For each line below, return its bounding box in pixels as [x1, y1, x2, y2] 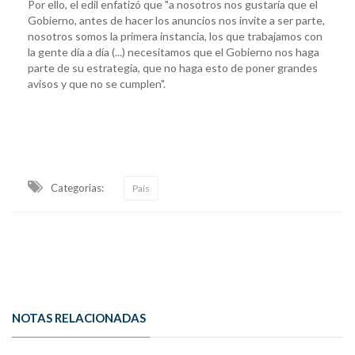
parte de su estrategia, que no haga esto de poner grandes [28, 60, 318, 74]
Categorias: [51, 181, 104, 194]
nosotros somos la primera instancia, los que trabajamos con [28, 29, 323, 43]
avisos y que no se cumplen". [28, 76, 166, 90]
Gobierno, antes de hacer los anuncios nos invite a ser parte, [28, 13, 325, 27]
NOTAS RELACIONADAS [12, 310, 146, 325]
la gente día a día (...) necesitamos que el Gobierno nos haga [28, 44, 319, 59]
